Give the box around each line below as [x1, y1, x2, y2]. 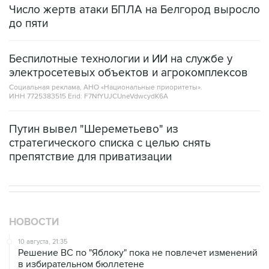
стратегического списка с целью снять [9, 136, 211, 151]
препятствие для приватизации [9, 150, 172, 165]
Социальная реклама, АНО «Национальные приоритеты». [9, 83, 202, 92]
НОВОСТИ [9, 216, 59, 229]
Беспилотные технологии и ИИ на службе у [9, 52, 232, 67]
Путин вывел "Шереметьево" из [9, 122, 178, 137]
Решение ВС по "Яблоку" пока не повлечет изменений [18, 247, 258, 259]
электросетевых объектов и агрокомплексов [9, 66, 248, 80]
